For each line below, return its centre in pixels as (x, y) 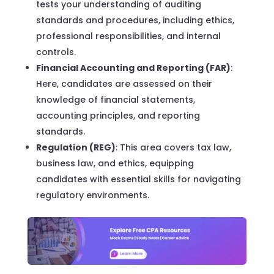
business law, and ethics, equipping (115, 163)
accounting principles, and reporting (118, 115)
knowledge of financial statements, (115, 99)
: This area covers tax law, (173, 147)
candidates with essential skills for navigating (138, 179)
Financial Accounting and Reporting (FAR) (133, 68)
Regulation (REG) (76, 147)
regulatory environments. (92, 195)
